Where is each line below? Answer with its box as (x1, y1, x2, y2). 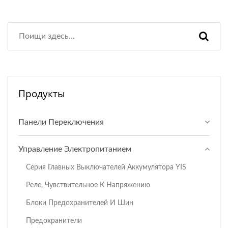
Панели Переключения (18, 118, 104, 126)
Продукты (18, 87, 65, 100)
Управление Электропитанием (18, 145, 131, 153)
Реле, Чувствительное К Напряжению (26, 181, 150, 189)
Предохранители (26, 217, 82, 224)
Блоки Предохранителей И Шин (26, 199, 133, 207)
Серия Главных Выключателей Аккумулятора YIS (26, 163, 186, 171)
